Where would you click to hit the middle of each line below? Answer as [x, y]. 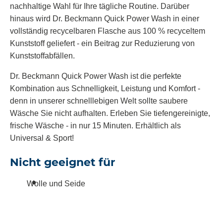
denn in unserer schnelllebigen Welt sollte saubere [99, 101]
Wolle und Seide [56, 183]
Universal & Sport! [42, 138]
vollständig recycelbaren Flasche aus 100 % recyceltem [108, 31]
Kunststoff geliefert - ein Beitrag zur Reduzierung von [102, 44]
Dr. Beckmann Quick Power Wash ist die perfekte [96, 76]
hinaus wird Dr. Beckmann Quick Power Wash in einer [105, 19]
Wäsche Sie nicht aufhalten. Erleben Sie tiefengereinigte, [110, 113]
